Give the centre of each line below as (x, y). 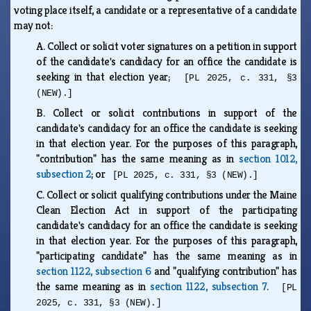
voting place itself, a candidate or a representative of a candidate (155, 10)
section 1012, (268, 158)
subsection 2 (64, 174)
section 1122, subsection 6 (94, 271)
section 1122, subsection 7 (209, 286)
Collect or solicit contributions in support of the (175, 112)
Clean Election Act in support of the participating (167, 210)
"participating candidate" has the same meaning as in (167, 255)
